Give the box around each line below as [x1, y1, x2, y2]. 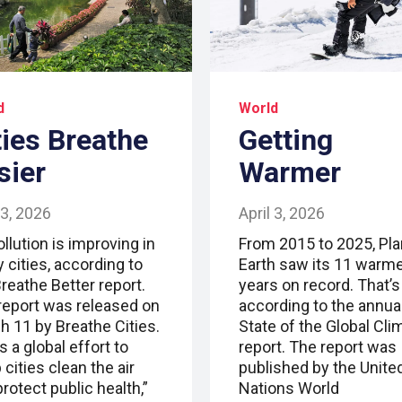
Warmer [239, 154, 341, 189]
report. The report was [239, 336, 397, 356]
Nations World [239, 378, 339, 398]
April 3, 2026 [239, 203, 325, 223]
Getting [239, 122, 333, 157]
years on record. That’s [239, 275, 400, 294]
